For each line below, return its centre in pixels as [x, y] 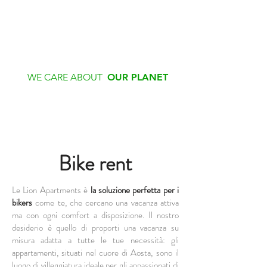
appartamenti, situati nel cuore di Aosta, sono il [95, 253]
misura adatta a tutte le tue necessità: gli [95, 240]
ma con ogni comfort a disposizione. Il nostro [95, 215]
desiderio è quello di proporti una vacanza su [95, 228]
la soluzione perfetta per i [134, 190]
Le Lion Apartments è [51, 190]
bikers [22, 203]
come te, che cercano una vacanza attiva [105, 203]
